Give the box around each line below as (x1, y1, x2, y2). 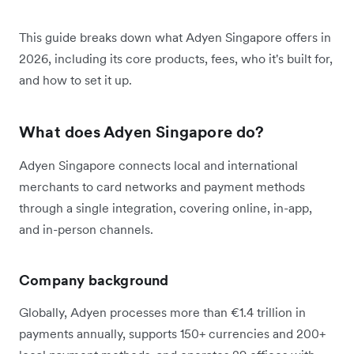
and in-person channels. (19, 221, 153, 238)
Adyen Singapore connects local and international (19, 157, 298, 174)
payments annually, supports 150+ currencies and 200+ (19, 326, 326, 342)
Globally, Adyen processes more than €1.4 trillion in (19, 304, 306, 321)
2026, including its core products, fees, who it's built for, (19, 51, 333, 67)
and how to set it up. (19, 72, 132, 88)
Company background (19, 271, 169, 290)
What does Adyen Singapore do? (19, 122, 264, 143)
